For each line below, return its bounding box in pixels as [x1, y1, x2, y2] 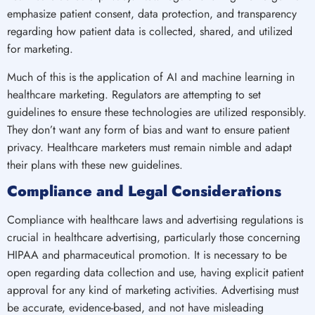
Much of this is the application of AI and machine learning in [7, 68, 295, 85]
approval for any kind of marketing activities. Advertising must [7, 281, 299, 298]
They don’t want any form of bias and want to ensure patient [7, 121, 290, 138]
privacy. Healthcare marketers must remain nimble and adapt [7, 139, 292, 155]
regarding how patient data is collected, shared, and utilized [7, 23, 292, 40]
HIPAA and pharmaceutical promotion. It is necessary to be [7, 246, 287, 263]
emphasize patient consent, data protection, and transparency [7, 6, 297, 22]
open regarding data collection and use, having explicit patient [7, 264, 304, 281]
